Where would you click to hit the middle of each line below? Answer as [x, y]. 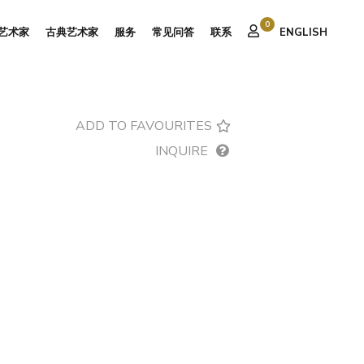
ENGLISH [303, 32]
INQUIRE [182, 151]
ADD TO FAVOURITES [144, 126]
